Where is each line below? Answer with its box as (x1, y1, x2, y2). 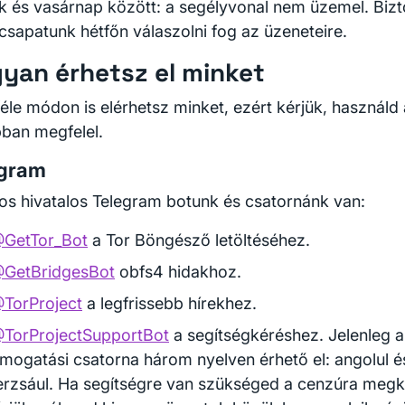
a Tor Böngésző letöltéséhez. (88, 231, 310, 250)
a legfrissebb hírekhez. (82, 294, 257, 313)
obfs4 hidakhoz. (115, 262, 241, 281)
